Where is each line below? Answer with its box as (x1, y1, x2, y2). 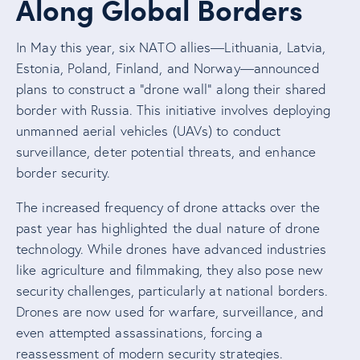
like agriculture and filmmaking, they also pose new (16, 261, 324, 279)
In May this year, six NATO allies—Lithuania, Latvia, (16, 39, 326, 56)
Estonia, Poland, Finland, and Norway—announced (16, 59, 320, 77)
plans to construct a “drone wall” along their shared (16, 80, 327, 98)
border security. (16, 164, 111, 182)
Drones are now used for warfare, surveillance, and (16, 303, 325, 321)
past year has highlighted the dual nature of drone (16, 219, 321, 237)
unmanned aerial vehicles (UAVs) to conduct (16, 122, 281, 140)
